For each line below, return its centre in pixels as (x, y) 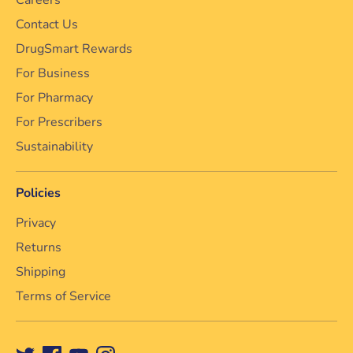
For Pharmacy (54, 97)
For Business (53, 73)
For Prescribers (59, 122)
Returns (39, 247)
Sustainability (54, 146)
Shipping (41, 272)
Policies (38, 193)
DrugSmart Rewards (74, 48)
